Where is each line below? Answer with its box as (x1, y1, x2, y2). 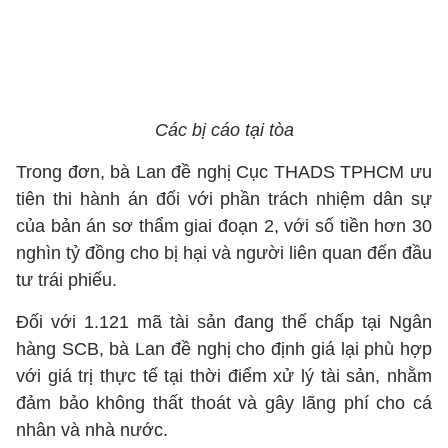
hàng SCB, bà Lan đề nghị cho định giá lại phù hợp (16, 339, 432, 359)
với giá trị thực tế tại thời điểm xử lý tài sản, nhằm (16, 366, 432, 386)
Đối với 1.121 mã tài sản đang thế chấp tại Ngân (16, 312, 432, 332)
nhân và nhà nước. (16, 420, 173, 440)
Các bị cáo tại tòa (154, 120, 294, 140)
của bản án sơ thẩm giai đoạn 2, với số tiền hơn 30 (16, 216, 432, 236)
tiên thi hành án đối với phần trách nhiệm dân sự (16, 189, 432, 209)
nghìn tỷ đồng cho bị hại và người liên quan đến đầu (16, 243, 432, 263)
